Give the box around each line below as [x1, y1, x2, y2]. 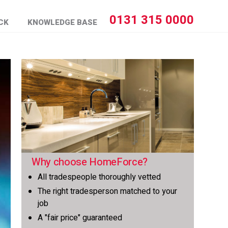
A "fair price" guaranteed [38, 211, 123, 224]
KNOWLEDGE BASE [27, 17, 97, 28]
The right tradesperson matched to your [38, 185, 178, 197]
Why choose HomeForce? [32, 154, 148, 169]
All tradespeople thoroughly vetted [38, 170, 161, 183]
